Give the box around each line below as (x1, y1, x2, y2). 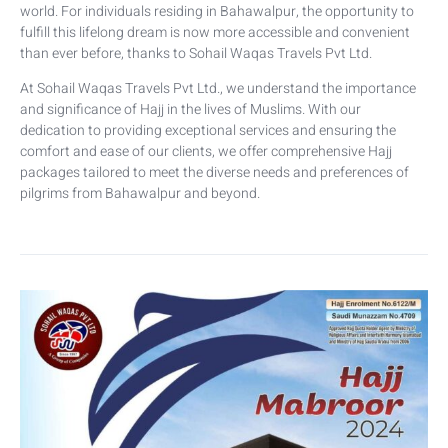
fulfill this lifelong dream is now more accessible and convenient (20, 21, 410, 43)
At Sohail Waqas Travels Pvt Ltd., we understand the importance (20, 78, 416, 100)
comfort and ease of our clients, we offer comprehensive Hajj (20, 141, 392, 163)
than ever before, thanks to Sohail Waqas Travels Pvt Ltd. (20, 42, 372, 64)
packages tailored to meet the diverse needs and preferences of (20, 162, 409, 184)
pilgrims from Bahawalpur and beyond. (20, 183, 260, 205)
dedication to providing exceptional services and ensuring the (20, 120, 396, 142)
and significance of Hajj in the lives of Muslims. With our (20, 99, 361, 121)
